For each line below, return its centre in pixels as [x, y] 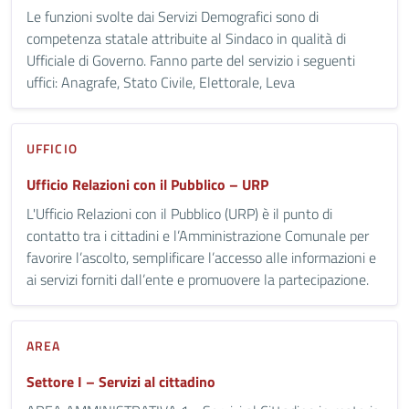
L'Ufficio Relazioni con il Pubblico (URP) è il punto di [179, 213]
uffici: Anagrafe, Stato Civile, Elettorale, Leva [161, 82]
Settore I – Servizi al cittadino [121, 381]
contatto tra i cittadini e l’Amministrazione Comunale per [198, 235]
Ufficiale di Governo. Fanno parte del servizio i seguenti [191, 60]
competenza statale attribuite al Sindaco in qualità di [186, 38]
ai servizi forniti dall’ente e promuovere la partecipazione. [198, 279]
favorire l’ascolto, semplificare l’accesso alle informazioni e [201, 257]
